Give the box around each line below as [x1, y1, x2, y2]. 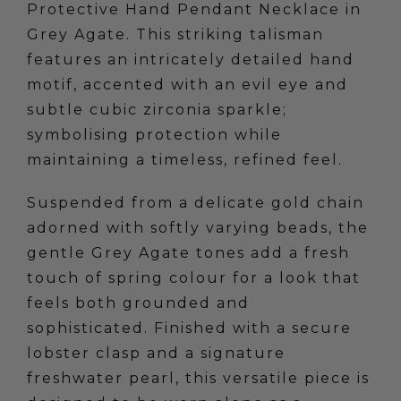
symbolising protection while [26, 126, 282, 144]
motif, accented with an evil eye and [26, 76, 348, 94]
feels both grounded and [26, 294, 250, 312]
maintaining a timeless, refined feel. [26, 151, 343, 169]
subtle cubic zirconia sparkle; [26, 101, 287, 119]
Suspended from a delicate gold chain [26, 194, 364, 212]
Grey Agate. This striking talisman [26, 26, 324, 44]
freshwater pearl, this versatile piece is [26, 370, 370, 388]
